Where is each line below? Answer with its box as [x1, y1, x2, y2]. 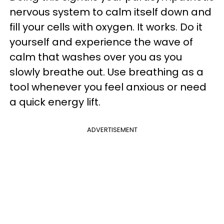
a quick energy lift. [9, 95, 100, 109]
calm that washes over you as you [9, 50, 182, 64]
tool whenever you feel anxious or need [9, 80, 206, 94]
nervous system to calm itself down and [9, 5, 211, 19]
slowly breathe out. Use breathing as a [9, 65, 203, 79]
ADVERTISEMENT [86, 125, 137, 135]
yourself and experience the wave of [9, 35, 193, 49]
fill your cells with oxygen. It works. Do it [9, 20, 202, 34]
